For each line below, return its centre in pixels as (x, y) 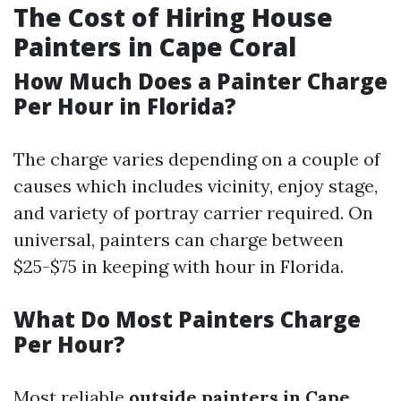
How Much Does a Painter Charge (200, 81)
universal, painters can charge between (179, 239)
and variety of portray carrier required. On (193, 213)
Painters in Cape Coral (155, 47)
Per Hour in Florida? (125, 106)
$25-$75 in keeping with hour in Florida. (179, 266)
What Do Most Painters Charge (187, 319)
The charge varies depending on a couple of (197, 159)
